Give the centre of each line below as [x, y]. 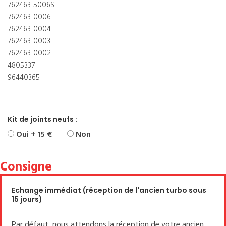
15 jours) [27, 199]
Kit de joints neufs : [42, 119]
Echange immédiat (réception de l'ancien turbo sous [109, 190]
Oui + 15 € [33, 134]
